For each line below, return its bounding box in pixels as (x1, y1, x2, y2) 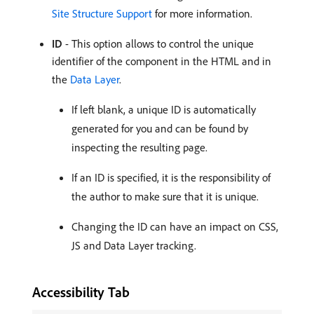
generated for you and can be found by (71, 121, 248, 135)
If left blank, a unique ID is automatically (71, 102, 256, 116)
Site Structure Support (52, 6, 152, 20)
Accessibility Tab (32, 282, 130, 301)
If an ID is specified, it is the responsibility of (71, 170, 271, 184)
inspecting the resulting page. (71, 139, 207, 154)
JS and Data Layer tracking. (71, 238, 196, 252)
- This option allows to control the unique (62, 36, 254, 50)
